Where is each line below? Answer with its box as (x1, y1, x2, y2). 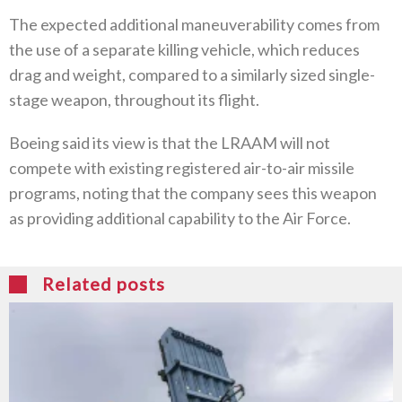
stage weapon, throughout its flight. (9, 89, 259, 109)
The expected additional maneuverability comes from (9, 13, 380, 34)
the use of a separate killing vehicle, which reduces (9, 39, 360, 59)
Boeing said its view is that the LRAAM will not (9, 132, 330, 153)
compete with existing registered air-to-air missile (9, 157, 354, 178)
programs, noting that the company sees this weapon (9, 182, 377, 203)
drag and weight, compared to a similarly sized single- (9, 64, 375, 84)
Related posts (42, 272, 165, 294)
